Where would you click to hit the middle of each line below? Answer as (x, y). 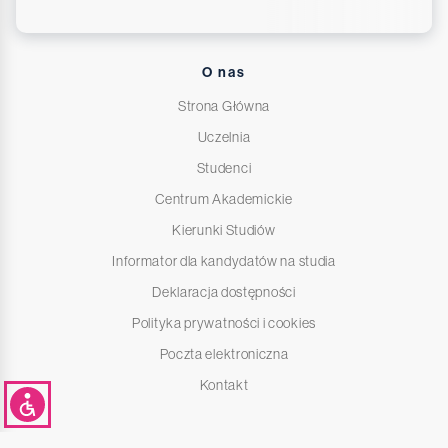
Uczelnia (224, 136)
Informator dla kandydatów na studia (224, 260)
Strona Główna (224, 105)
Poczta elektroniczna (224, 353)
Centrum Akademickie (224, 198)
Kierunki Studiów (224, 229)
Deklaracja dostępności (224, 291)
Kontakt (224, 384)
